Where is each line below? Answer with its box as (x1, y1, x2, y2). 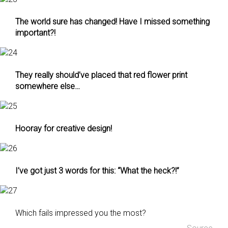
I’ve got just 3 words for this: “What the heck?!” (15, 166, 179, 176)
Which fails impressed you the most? (15, 208, 146, 218)
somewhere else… (15, 81, 80, 91)
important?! (15, 28, 55, 38)
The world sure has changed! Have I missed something (15, 17, 210, 26)
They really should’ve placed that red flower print (15, 70, 187, 80)
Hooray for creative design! (15, 124, 112, 133)
